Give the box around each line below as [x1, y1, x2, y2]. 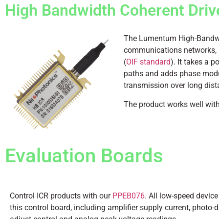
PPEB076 [112, 191, 145, 201]
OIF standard [126, 57, 171, 67]
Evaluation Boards [5, 144, 163, 168]
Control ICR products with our [10, 191, 112, 201]
